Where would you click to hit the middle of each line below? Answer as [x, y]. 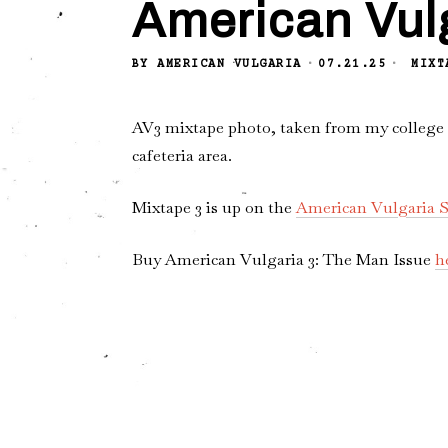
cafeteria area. [181, 155]
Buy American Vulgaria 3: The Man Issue [283, 259]
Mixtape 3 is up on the [213, 207]
